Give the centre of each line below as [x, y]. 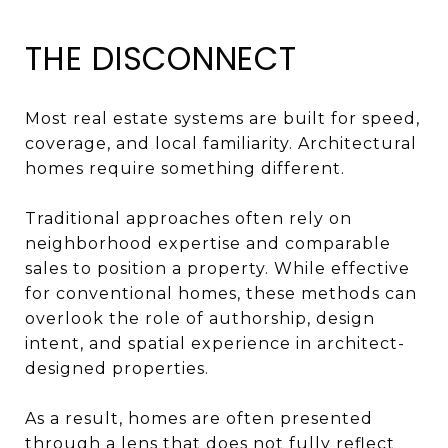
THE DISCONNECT [161, 58]
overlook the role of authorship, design [200, 318]
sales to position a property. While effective [217, 268]
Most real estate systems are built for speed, [222, 118]
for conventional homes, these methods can [221, 293]
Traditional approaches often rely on [188, 218]
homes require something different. [185, 168]
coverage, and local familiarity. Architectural [221, 143]
